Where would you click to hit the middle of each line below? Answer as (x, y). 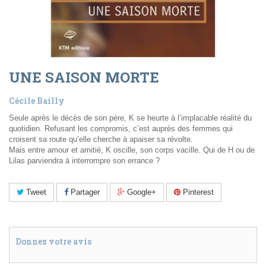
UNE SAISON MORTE (84, 77)
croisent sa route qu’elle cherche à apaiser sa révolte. (101, 140)
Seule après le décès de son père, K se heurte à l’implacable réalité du (130, 118)
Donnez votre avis (53, 242)
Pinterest (197, 192)
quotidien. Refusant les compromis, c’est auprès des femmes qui (121, 129)
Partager (84, 192)
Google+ (140, 192)
